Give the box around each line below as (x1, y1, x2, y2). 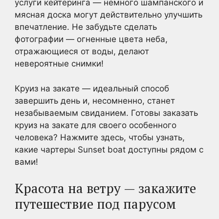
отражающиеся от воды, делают (15, 46, 149, 57)
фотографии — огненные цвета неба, (15, 34, 168, 44)
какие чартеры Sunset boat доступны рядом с (15, 144, 203, 154)
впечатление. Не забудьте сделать (15, 22, 157, 32)
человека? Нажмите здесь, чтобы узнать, (15, 132, 185, 142)
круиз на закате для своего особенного (15, 120, 176, 130)
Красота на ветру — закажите (15, 179, 196, 197)
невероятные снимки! (15, 59, 104, 69)
